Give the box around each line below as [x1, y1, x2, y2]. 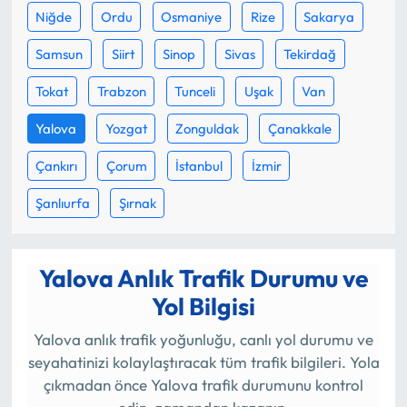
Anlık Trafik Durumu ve [113, 262, 369, 293]
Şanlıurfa [35, 194, 91, 212]
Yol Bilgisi [152, 290, 255, 322]
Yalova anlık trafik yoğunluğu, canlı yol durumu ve [34, 330, 373, 350]
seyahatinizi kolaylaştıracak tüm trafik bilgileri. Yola [27, 352, 380, 372]
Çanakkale [267, 119, 332, 137]
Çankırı [35, 156, 78, 174]
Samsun [35, 45, 84, 63]
